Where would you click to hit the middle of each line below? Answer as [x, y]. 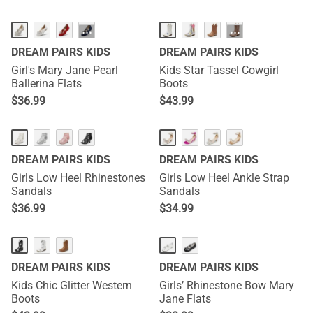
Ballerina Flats [46, 83]
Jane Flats [185, 299]
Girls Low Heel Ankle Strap [224, 178]
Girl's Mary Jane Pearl [65, 70]
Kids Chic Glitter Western [72, 285]
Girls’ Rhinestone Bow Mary [227, 285]
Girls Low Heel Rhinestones [78, 178]
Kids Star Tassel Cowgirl [219, 70]
